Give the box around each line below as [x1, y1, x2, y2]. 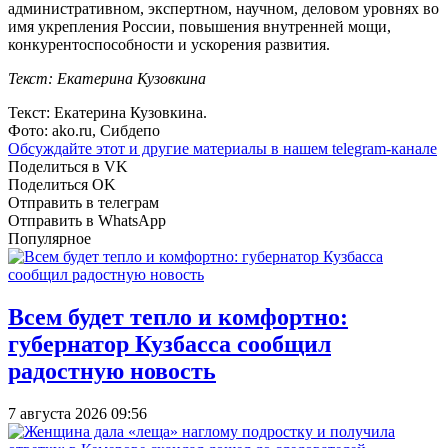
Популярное [8, 230, 91, 248]
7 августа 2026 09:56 [8, 405, 147, 423]
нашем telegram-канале [283, 140, 437, 158]
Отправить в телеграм [8, 194, 159, 212]
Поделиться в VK [8, 158, 128, 176]
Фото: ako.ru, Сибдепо [8, 122, 160, 140]
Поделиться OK [8, 176, 116, 194]
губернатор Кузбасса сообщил [8, 331, 331, 358]
